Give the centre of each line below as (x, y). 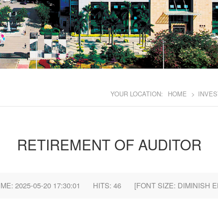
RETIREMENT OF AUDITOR (109, 144)
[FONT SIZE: (156, 185)
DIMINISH (194, 185)
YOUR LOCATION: (138, 94)
